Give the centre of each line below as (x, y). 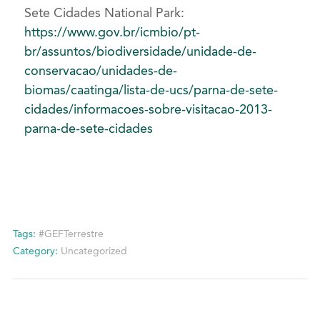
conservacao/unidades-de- (101, 70)
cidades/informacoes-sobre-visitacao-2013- (149, 109)
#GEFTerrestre (71, 234)
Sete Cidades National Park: (105, 12)
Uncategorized (94, 251)
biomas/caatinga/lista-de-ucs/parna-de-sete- (151, 90)
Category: (35, 251)
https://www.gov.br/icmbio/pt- (112, 32)
